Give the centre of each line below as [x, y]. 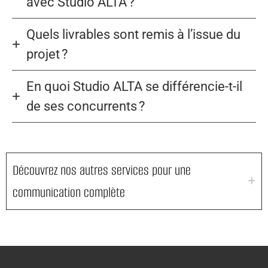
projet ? [47, 54]
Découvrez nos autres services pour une [102, 170]
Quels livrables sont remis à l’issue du [133, 35]
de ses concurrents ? [86, 106]
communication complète [69, 193]
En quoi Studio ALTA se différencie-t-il [134, 87]
